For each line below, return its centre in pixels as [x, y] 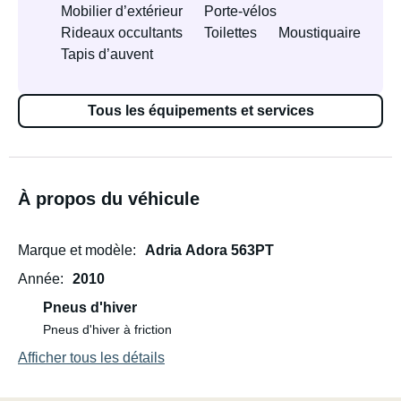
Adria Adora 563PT [209, 250]
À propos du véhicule [109, 199]
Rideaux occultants [122, 33]
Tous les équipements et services [200, 111]
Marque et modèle [75, 250]
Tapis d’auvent [107, 54]
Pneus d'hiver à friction [107, 329]
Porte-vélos [240, 11]
